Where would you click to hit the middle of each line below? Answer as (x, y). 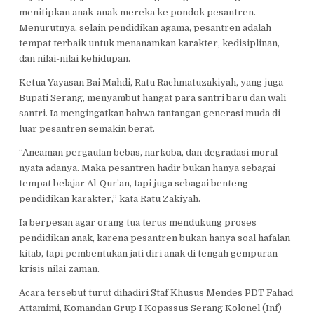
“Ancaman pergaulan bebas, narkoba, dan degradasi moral (149, 152)
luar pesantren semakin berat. (87, 128)
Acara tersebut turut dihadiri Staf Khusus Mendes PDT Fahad (156, 292)
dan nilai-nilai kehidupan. (75, 58)
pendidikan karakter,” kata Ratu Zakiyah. (110, 198)
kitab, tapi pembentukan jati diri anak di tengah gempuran (149, 253)
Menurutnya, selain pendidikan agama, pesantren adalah (145, 27)
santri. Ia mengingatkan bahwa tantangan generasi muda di (150, 113)
